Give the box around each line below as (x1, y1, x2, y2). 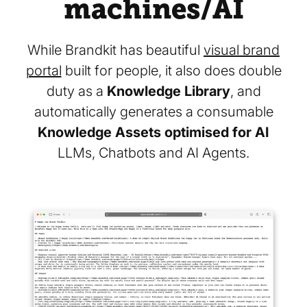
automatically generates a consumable (34, 103, 273, 120)
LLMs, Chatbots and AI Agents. (58, 145, 249, 161)
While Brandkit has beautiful (27, 42, 204, 58)
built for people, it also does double (61, 62, 282, 79)
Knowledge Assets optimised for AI (38, 124, 269, 140)
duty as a (46, 83, 107, 99)
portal (25, 62, 62, 79)
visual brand (204, 42, 280, 58)
